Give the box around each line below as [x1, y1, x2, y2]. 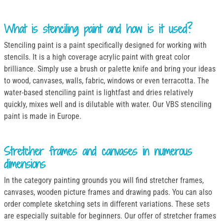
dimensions [4, 156, 45, 172]
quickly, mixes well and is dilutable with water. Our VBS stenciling [4, 100, 212, 110]
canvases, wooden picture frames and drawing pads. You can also [4, 187, 212, 197]
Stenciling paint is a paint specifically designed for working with [4, 40, 207, 50]
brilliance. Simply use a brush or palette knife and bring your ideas [4, 64, 216, 74]
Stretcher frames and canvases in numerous [4, 143, 192, 159]
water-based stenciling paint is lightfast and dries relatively [4, 88, 193, 98]
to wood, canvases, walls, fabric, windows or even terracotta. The [4, 76, 209, 86]
